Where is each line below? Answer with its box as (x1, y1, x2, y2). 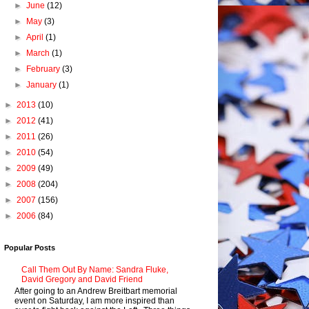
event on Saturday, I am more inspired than (14, 295, 175, 306)
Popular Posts (4, 243, 55, 252)
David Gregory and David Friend (21, 275, 143, 285)
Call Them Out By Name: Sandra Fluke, (21, 265, 168, 275)
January (26, 80, 59, 90)
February (26, 64, 63, 74)
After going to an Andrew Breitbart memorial (14, 286, 177, 296)
